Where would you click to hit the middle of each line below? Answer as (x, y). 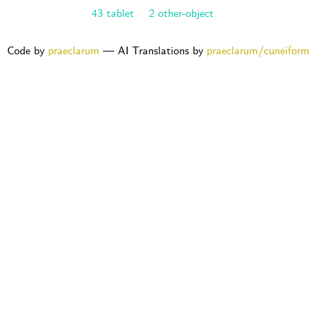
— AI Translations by (153, 51)
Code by (27, 51)
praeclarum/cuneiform (258, 51)
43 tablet (113, 13)
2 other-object (181, 13)
